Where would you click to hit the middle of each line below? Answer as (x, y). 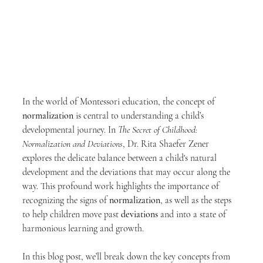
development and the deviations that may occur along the (127, 172)
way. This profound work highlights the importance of (122, 186)
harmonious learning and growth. (83, 228)
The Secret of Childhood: (159, 130)
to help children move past (72, 214)
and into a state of (193, 214)
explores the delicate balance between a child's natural (121, 158)
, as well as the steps (197, 200)
